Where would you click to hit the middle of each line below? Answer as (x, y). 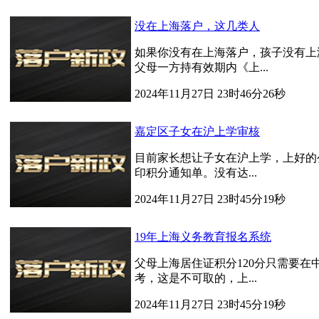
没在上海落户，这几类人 (197, 26)
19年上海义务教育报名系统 (203, 237)
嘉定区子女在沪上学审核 (197, 131)
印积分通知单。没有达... (196, 173)
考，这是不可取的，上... (196, 278)
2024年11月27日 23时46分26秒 (210, 94)
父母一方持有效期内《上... (202, 67)
